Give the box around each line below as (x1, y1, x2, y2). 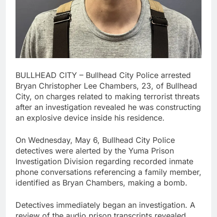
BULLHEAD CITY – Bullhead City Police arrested (15, 70, 191, 80)
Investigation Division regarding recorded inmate (15, 156, 193, 166)
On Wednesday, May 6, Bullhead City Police (15, 135, 175, 145)
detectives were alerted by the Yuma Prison (15, 145, 174, 155)
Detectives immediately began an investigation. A (15, 200, 195, 210)
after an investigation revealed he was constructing (15, 102, 201, 112)
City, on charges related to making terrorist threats (15, 91, 200, 101)
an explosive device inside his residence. (15, 112, 165, 123)
